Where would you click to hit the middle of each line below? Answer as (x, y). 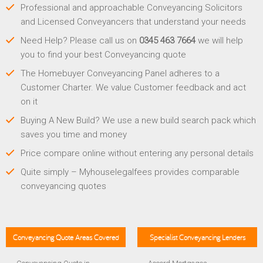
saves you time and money (74, 135)
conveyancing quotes (63, 186)
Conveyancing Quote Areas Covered (66, 237)
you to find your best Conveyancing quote (103, 55)
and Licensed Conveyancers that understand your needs (133, 22)
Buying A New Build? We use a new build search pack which (138, 121)
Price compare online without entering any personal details (137, 154)
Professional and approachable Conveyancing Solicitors (131, 8)
